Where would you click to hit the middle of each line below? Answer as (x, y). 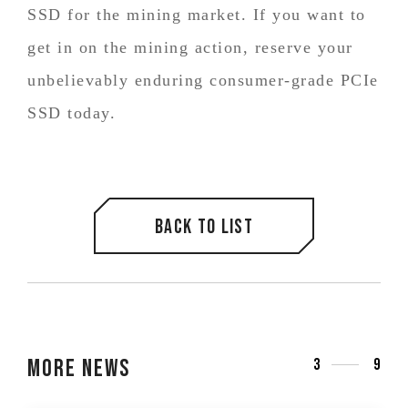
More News (79, 369)
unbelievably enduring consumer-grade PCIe (203, 80)
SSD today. (71, 112)
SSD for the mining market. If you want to (197, 14)
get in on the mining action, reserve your (190, 47)
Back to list (204, 228)
